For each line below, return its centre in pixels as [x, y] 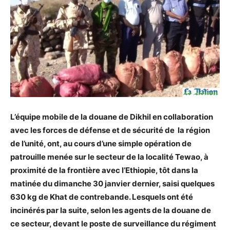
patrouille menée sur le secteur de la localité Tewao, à [109, 157]
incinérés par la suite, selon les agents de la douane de [111, 210]
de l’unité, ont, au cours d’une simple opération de [101, 143]
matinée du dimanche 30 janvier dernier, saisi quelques [112, 183]
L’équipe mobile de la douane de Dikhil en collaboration [112, 117]
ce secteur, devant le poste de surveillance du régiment [113, 223]
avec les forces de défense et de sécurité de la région [110, 130]
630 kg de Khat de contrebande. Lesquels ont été [102, 197]
